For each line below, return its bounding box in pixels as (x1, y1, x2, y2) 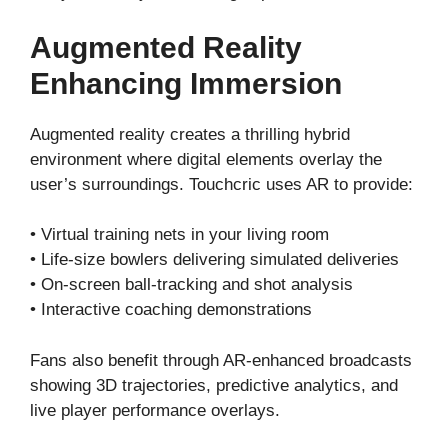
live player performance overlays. (30, 400, 280, 420)
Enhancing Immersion (30, 66, 342, 100)
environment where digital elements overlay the (30, 149, 382, 169)
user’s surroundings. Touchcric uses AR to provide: (30, 174, 413, 194)
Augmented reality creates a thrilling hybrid (30, 124, 350, 144)
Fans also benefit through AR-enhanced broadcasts (30, 350, 412, 370)
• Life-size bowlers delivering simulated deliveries (30, 250, 399, 270)
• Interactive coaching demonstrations (30, 300, 312, 320)
